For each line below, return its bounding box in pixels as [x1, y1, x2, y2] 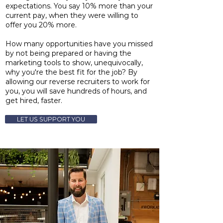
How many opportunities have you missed [5, 39, 153, 48]
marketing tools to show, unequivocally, [5, 58, 143, 67]
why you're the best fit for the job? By [5, 68, 137, 77]
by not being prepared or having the [5, 49, 131, 58]
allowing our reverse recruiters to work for [5, 77, 150, 86]
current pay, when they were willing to [5, 11, 138, 20]
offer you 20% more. [5, 20, 77, 29]
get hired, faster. [5, 96, 62, 105]
